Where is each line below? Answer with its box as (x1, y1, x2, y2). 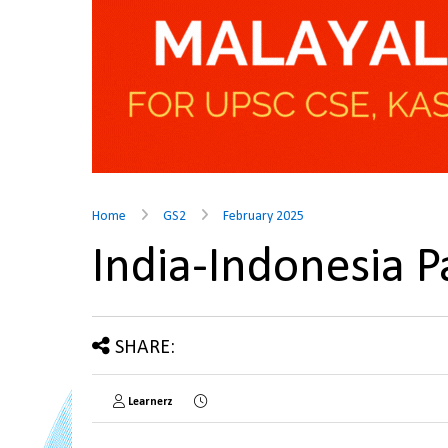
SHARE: (115, 338, 175, 358)
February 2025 (223, 209, 304, 224)
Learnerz (128, 396, 173, 408)
